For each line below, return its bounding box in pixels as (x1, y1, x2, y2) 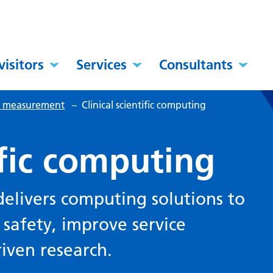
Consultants (159, 56, 233, 74)
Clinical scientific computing (82, 99, 207, 112)
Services (76, 56, 127, 74)
